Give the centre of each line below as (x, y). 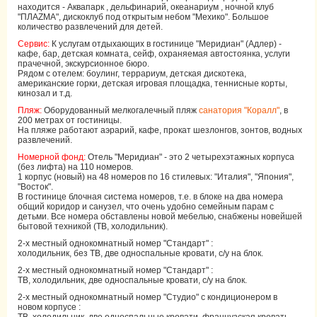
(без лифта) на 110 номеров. (75, 167)
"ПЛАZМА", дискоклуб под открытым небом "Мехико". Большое (143, 17)
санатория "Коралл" (239, 110)
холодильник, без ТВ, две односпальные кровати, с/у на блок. (140, 253)
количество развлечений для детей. (90, 27)
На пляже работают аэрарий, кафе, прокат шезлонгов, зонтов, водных (160, 130)
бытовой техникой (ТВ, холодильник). (93, 226)
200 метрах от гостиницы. (70, 120)
